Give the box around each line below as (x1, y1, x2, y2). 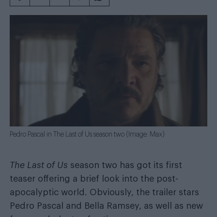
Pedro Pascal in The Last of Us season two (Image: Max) (10, 131, 165, 138)
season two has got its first (68, 160, 182, 170)
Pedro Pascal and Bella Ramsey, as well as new (10, 201, 203, 210)
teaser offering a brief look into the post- (10, 174, 178, 183)
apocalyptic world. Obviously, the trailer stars (10, 187, 199, 197)
